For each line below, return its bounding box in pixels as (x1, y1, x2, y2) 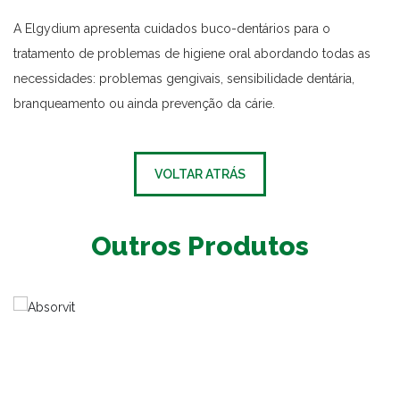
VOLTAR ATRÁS (154, 167, 246, 182)
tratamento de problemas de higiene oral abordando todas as (13, 46, 371, 62)
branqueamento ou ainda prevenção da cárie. (13, 96, 275, 112)
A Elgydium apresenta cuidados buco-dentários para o (13, 21, 330, 37)
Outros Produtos (91, 230, 309, 262)
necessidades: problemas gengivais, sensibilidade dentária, (13, 71, 354, 87)
